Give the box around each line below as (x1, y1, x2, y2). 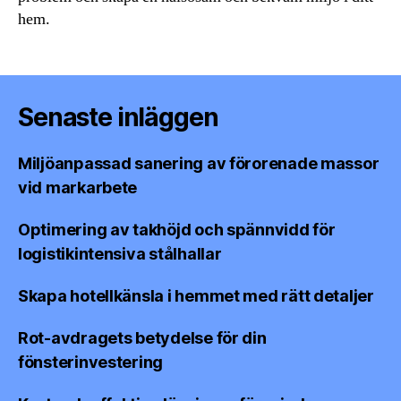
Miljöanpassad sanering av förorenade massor (18, 153, 380, 173)
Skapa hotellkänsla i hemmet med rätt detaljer (18, 286, 374, 305)
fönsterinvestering (18, 352, 164, 371)
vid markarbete (18, 177, 138, 197)
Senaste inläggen (18, 101, 218, 132)
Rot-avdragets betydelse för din (18, 328, 267, 347)
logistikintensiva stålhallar (18, 243, 222, 263)
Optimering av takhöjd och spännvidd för (18, 219, 336, 239)
